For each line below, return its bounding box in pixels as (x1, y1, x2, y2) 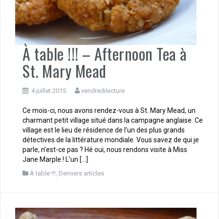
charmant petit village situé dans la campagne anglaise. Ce (22, 116, 203, 125)
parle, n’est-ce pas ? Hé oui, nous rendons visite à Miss (22, 146, 187, 154)
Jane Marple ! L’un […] (22, 155, 88, 164)
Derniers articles (59, 170, 104, 177)
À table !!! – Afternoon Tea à (22, 42, 187, 66)
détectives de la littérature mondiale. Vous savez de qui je (22, 136, 199, 144)
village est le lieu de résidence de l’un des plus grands (22, 126, 185, 134)
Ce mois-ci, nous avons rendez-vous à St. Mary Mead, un (22, 107, 196, 115)
